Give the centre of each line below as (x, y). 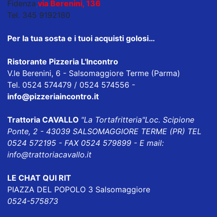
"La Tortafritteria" (113, 119)
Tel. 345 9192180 (39, 15)
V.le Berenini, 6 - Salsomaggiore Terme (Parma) (95, 73)
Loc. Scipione (170, 119)
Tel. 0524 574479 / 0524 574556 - (71, 85)
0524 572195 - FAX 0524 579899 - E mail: (85, 143)
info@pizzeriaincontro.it (53, 96)
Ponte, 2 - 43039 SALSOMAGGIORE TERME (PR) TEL (104, 131)
